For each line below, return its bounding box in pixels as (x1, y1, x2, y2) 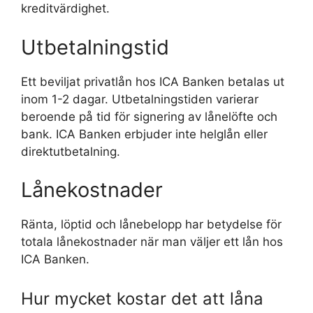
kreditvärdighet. (21, 1, 110, 15)
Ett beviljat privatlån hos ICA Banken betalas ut (21, 74, 284, 89)
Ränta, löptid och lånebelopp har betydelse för (21, 217, 282, 231)
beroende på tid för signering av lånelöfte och (21, 109, 277, 124)
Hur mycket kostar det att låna (21, 288, 263, 309)
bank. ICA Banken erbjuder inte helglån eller (21, 126, 268, 141)
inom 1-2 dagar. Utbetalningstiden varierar (21, 92, 259, 106)
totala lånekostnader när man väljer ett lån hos (21, 235, 283, 249)
